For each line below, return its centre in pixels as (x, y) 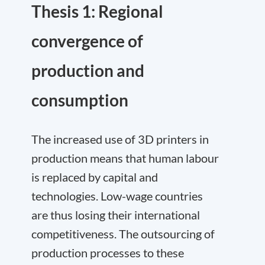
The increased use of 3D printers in (120, 139)
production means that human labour (125, 158)
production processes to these (108, 252)
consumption (80, 100)
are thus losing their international (116, 214)
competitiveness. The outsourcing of (123, 233)
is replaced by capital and (95, 177)
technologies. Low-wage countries (117, 195)
